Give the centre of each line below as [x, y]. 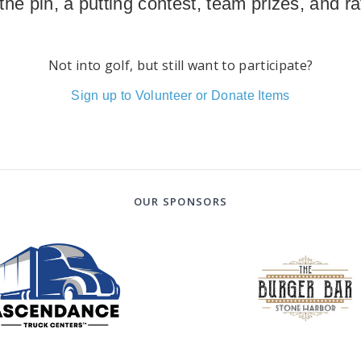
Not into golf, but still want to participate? [180, 65]
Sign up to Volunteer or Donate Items [180, 95]
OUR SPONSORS [180, 201]
